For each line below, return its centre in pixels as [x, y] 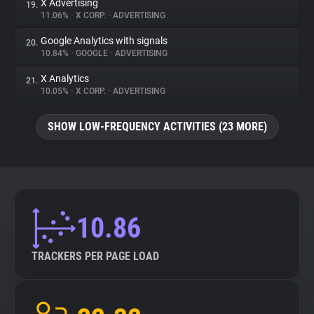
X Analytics [65, 78]
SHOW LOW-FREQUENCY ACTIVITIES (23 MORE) [157, 127]
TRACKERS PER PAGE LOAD [95, 256]
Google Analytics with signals [104, 41]
